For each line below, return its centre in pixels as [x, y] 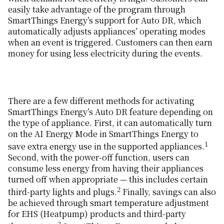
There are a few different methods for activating [101, 100]
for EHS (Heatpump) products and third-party [97, 214]
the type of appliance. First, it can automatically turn [110, 122]
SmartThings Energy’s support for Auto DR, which [105, 20]
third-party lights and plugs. [62, 192]
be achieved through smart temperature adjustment [108, 203]
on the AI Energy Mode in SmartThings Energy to [103, 133]
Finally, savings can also [168, 192]
